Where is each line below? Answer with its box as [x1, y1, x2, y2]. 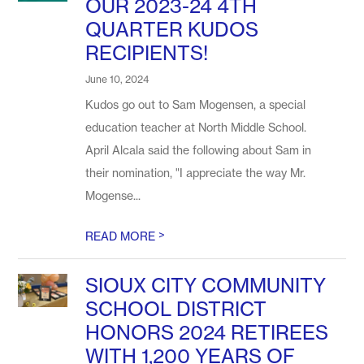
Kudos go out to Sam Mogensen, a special [85, 97, 306, 111]
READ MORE [85, 229, 159, 243]
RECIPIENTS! [85, 41, 209, 65]
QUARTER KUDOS [85, 18, 259, 41]
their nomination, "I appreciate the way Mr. [85, 166, 306, 180]
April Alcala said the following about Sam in [85, 143, 312, 157]
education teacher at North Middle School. [85, 120, 307, 134]
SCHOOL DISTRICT [85, 297, 267, 321]
